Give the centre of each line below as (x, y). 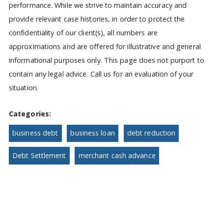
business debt (35, 133)
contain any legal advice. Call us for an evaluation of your (101, 74)
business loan (93, 133)
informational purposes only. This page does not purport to (106, 60)
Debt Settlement (39, 156)
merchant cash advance (117, 156)
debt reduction (151, 133)
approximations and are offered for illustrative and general (105, 47)
